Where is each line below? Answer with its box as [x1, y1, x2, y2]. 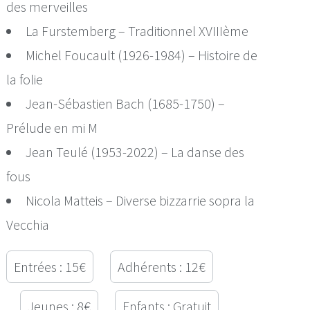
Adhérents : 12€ [118, 257, 206, 275]
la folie [6, 70, 44, 88]
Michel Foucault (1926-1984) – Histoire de [26, 46, 258, 64]
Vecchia [6, 215, 50, 233]
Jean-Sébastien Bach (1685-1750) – [26, 94, 226, 112]
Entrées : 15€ [14, 257, 86, 275]
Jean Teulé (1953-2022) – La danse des [26, 143, 245, 161]
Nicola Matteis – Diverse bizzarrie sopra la [26, 191, 255, 209]
